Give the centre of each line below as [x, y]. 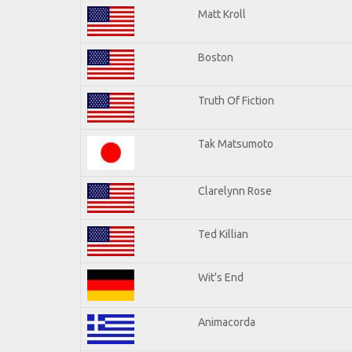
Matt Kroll [222, 14]
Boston [216, 57]
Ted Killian [223, 234]
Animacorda [227, 322]
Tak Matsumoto [236, 143]
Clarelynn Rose [235, 191]
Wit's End [221, 277]
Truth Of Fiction [236, 100]
